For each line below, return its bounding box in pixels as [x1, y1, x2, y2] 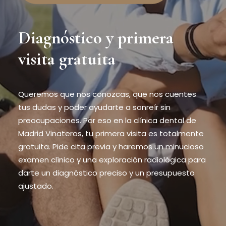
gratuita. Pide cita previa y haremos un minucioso [18, 141, 204, 152]
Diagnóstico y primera [18, 27, 174, 48]
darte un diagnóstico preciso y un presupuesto [18, 167, 195, 178]
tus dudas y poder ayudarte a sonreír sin [18, 102, 171, 112]
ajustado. [18, 181, 53, 191]
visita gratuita [18, 48, 116, 70]
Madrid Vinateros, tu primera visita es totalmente [18, 128, 204, 139]
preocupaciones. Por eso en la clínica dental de [18, 115, 196, 126]
